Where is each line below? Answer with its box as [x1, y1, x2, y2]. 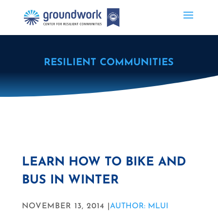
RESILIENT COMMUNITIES [44, 58, 174, 68]
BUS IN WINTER [21, 174, 119, 186]
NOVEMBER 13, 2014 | [21, 202, 110, 210]
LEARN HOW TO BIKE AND [21, 156, 186, 168]
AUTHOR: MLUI [109, 202, 168, 210]
